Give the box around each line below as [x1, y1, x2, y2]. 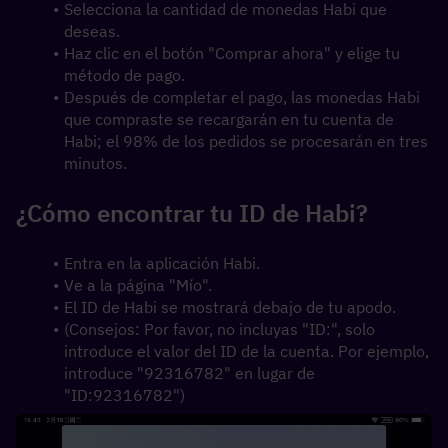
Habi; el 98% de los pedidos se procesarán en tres [64, 131, 428, 151]
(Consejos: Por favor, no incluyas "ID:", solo [63, 319, 375, 339]
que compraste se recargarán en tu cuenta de [64, 109, 394, 129]
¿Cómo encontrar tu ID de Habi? [16, 197, 368, 229]
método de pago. [64, 65, 185, 85]
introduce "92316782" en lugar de [64, 363, 315, 383]
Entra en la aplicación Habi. [63, 253, 260, 273]
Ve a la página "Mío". [63, 275, 212, 295]
